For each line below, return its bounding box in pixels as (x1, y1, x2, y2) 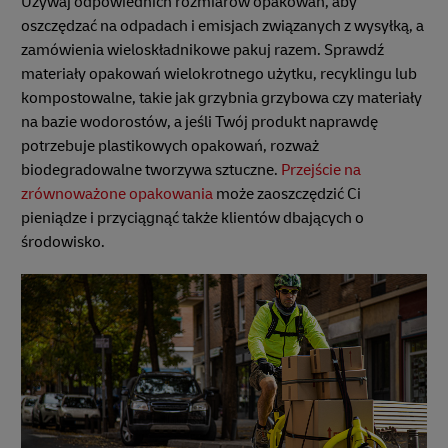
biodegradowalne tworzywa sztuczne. (21, 159, 281, 180)
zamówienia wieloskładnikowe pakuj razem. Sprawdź (21, 39, 384, 60)
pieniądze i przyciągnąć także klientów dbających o (21, 207, 364, 228)
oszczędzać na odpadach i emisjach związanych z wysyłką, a (21, 15, 424, 36)
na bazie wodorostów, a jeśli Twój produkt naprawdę (21, 111, 378, 132)
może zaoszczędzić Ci (213, 183, 361, 204)
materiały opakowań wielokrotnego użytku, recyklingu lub (21, 63, 417, 84)
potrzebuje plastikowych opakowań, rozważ (21, 135, 319, 156)
